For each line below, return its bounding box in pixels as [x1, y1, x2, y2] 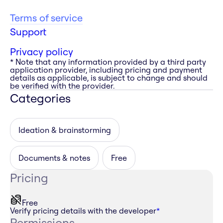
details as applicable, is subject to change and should [10, 73, 208, 83]
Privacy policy [10, 45, 73, 58]
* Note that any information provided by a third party [10, 57, 206, 67]
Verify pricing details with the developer [10, 206, 156, 216]
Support [10, 25, 46, 38]
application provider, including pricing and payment [10, 65, 202, 75]
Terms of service [10, 11, 83, 24]
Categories [10, 91, 71, 106]
